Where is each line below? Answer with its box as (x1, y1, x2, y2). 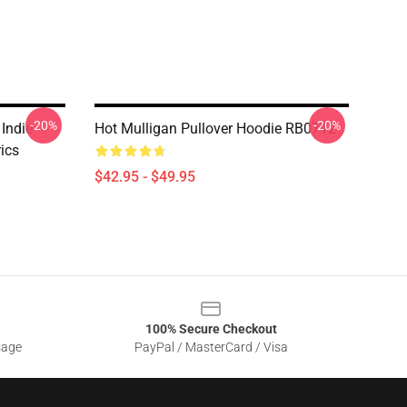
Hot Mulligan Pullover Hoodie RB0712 (94, 120, 336, 137)
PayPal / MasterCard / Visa (134, 340, 288, 354)
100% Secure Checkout (144, 322, 277, 336)
